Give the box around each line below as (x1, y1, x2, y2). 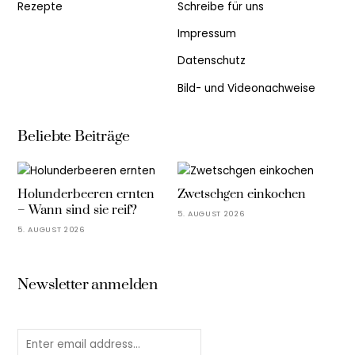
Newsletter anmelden (17, 274, 158, 294)
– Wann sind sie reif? (17, 202, 138, 219)
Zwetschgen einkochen (177, 186, 306, 203)
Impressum (177, 26, 236, 42)
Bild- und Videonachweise (177, 80, 315, 96)
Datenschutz (177, 53, 246, 69)
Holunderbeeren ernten (17, 186, 155, 203)
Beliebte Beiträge (17, 127, 130, 147)
